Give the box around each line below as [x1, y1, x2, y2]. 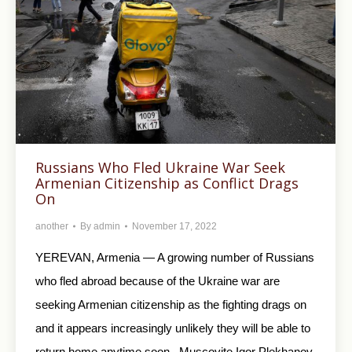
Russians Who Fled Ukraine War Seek [35, 158, 285, 178]
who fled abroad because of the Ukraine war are [35, 274, 280, 288]
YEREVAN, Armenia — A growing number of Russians [35, 251, 314, 265]
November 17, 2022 [132, 221, 217, 233]
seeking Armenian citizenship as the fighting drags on [35, 298, 306, 312]
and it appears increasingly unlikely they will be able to [35, 321, 310, 335]
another [35, 221, 68, 233]
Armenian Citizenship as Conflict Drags [35, 174, 299, 193]
